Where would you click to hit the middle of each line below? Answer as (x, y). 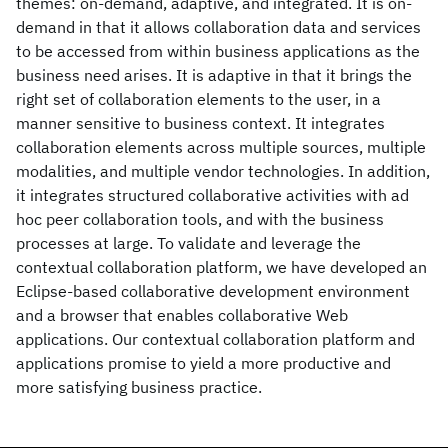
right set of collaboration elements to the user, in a (198, 99)
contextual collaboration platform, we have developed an (221, 267)
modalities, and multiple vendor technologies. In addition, (223, 171)
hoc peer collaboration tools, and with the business (200, 219)
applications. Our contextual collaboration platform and (215, 339)
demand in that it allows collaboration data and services (218, 27)
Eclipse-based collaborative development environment (213, 291)
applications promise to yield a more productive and (203, 363)
